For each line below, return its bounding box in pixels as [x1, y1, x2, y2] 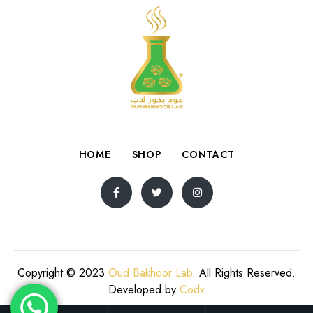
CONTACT [182, 147, 235, 162]
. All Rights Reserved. [192, 265, 296, 282]
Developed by [108, 282, 180, 298]
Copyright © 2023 [17, 265, 108, 282]
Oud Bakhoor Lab [108, 265, 192, 282]
